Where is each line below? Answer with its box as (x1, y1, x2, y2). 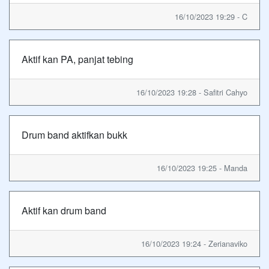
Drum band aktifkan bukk (22, 127, 127, 142)
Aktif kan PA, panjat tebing (22, 52, 133, 66)
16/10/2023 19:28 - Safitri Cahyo (136, 86, 247, 98)
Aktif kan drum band (22, 203, 106, 217)
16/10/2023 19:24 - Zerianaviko (141, 237, 247, 249)
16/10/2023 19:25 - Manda (157, 162, 247, 174)
